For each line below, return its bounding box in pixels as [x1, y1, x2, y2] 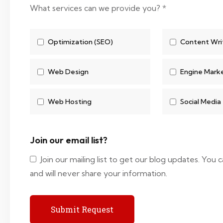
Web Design [48, 67, 89, 76]
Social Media [180, 97, 221, 106]
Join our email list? [30, 134, 108, 146]
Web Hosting [48, 97, 92, 106]
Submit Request [51, 204, 113, 215]
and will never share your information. [30, 168, 167, 178]
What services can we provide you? [30, 3, 160, 13]
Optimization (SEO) [48, 37, 113, 46]
